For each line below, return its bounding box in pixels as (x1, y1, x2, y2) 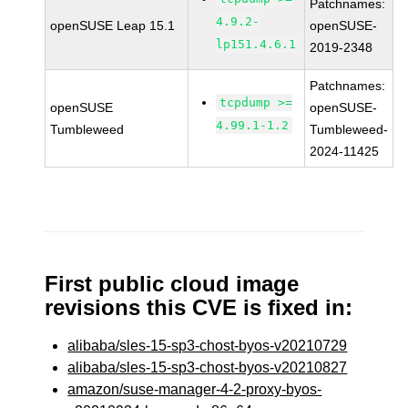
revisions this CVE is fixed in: (45, 295, 353, 320)
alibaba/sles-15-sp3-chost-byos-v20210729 (67, 338, 348, 353)
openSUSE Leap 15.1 (50, 18, 176, 33)
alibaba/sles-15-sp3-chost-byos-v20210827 (67, 360, 348, 375)
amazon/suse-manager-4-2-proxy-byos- (67, 382, 322, 397)
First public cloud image (45, 271, 300, 296)
